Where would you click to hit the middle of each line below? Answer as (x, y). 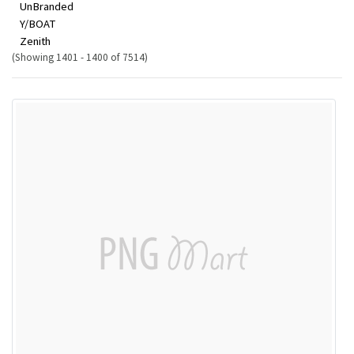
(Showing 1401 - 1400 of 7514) (80, 57)
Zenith (35, 41)
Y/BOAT (38, 24)
